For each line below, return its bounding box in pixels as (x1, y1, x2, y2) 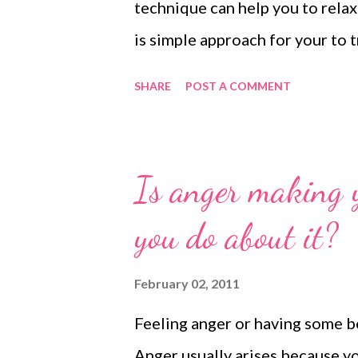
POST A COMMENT (185, 79, 291, 93)
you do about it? (134, 216, 338, 257)
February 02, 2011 (134, 276, 240, 291)
